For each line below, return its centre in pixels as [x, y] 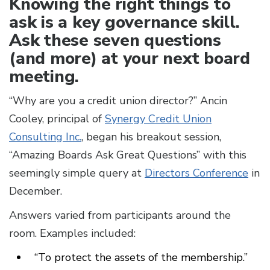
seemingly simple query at [77, 173]
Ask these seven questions [115, 41]
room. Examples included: [74, 234]
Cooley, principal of [57, 119]
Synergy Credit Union [158, 119]
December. [37, 191]
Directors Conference [196, 173]
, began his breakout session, [151, 137]
